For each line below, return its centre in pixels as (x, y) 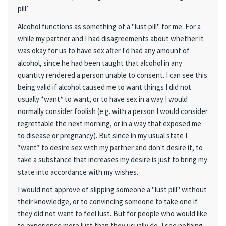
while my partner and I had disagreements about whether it (111, 38)
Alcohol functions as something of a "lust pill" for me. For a (109, 26)
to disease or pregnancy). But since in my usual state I (102, 135)
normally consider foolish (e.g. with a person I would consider (113, 111)
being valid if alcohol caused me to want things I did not (104, 87)
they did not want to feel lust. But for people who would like (112, 213)
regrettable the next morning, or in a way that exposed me (109, 123)
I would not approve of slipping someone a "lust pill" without (112, 189)
